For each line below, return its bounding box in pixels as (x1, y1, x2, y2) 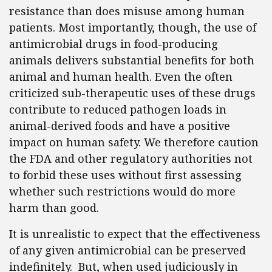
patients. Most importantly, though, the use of (9, 20, 256, 35)
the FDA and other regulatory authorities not (9, 151, 253, 166)
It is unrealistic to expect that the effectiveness (9, 226, 260, 241)
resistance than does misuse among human (9, 4, 245, 18)
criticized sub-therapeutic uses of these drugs (9, 86, 256, 100)
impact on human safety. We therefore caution (9, 135, 259, 149)
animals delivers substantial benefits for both (9, 53, 254, 67)
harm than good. (9, 200, 99, 215)
